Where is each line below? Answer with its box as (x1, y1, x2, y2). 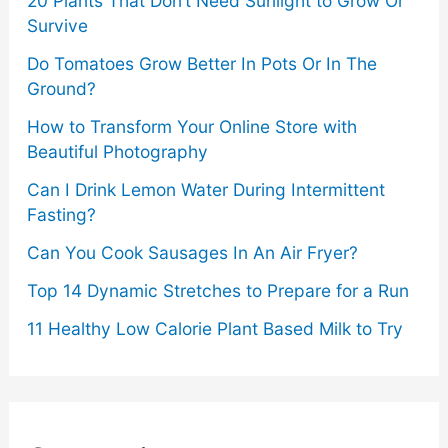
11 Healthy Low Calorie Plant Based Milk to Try (26, 318, 403, 340)
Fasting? (26, 204, 96, 226)
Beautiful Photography (26, 141, 208, 163)
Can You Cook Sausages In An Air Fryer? (26, 242, 358, 264)
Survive (26, 15, 88, 37)
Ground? (26, 78, 96, 100)
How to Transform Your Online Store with (26, 116, 357, 138)
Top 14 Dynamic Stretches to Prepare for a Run (26, 280, 409, 302)
